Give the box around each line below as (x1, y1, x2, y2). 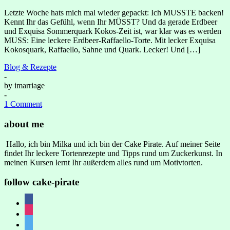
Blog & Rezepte (4, 63, 56, 72)
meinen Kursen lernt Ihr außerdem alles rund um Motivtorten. (4, 158, 203, 167)
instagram (24, 208, 55, 217)
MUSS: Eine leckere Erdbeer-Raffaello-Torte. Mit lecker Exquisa (4, 36, 216, 45)
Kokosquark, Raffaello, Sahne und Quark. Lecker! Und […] (4, 45, 200, 54)
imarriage (14, 81, 45, 90)
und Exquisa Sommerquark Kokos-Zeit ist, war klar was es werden (4, 27, 221, 36)
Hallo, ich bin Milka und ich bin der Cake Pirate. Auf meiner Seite (4, 139, 220, 148)
